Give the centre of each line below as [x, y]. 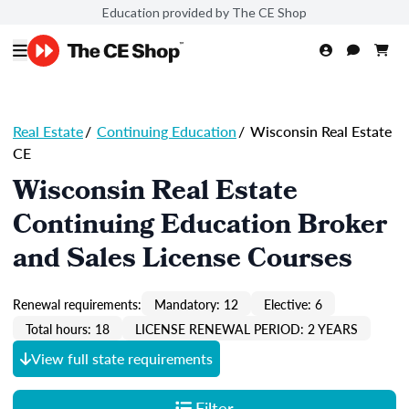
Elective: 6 [293, 304]
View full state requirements [122, 358]
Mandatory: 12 [196, 304]
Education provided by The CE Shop [204, 12]
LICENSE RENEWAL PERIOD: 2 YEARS [246, 328]
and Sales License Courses [183, 261]
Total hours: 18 [68, 328]
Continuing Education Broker [200, 227]
